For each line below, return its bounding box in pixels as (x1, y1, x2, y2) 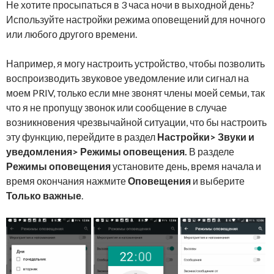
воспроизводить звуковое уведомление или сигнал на (6, 72, 249, 84)
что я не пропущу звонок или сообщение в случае (6, 102, 227, 114)
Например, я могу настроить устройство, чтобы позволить (6, 57, 265, 70)
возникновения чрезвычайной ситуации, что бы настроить (6, 116, 267, 128)
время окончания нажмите (6, 175, 128, 187)
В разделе (187, 146, 234, 158)
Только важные (6, 190, 81, 202)
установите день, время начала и (111, 160, 261, 172)
